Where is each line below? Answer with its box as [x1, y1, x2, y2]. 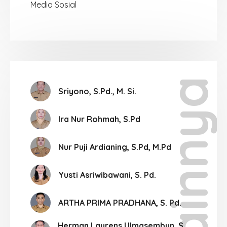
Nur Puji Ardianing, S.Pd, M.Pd [58, 142, 171, 152]
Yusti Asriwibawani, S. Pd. [58, 170, 156, 180]
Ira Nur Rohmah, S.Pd [58, 114, 140, 124]
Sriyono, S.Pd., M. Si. [58, 86, 136, 96]
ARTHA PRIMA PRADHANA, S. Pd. [58, 198, 181, 208]
